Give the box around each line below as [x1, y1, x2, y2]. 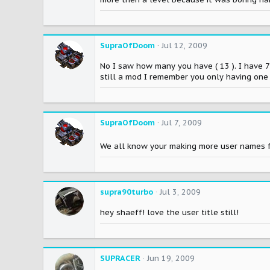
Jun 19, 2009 [147, 253, 195, 264]
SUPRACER [100, 253, 140, 264]
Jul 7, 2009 [162, 118, 202, 128]
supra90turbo [100, 187, 153, 198]
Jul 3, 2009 [160, 187, 201, 198]
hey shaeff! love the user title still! [100, 207, 239, 218]
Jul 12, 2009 [162, 40, 207, 51]
